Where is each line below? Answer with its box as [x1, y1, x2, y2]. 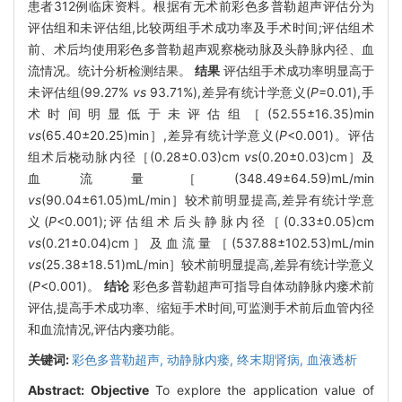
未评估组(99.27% [28, 83, 133, 100]
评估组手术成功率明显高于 [220, 62, 374, 78]
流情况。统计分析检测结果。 [28, 62, 195, 78]
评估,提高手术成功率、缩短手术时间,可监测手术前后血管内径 [28, 299, 374, 315]
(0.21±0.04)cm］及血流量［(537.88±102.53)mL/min [41, 234, 374, 250]
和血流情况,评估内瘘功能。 [28, 320, 182, 336]
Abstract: [28, 381, 91, 398]
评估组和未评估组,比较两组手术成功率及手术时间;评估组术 [28, 19, 374, 35]
